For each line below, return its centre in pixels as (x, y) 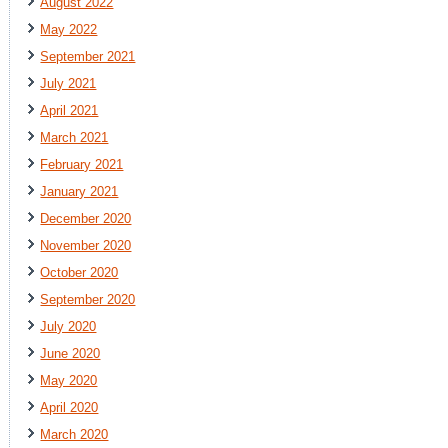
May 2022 (69, 29)
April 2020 (69, 407)
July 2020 (68, 326)
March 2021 (74, 137)
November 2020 (86, 245)
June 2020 (70, 353)
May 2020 (69, 380)
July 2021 (68, 83)
